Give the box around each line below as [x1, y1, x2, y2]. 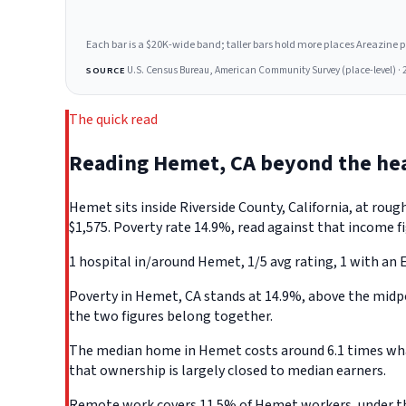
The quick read [69, 109, 158, 130]
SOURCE [86, 63, 125, 78]
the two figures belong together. [69, 305, 273, 326]
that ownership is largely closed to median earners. [69, 360, 386, 381]
